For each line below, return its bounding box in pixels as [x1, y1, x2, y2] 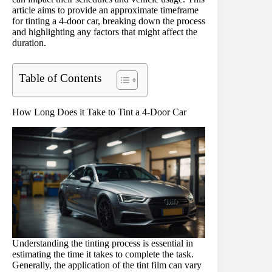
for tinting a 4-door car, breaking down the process [12, 15, 205, 26]
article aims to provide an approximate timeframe [12, 4, 199, 15]
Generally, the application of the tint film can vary [12, 259, 202, 270]
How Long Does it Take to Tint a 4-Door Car [12, 106, 186, 117]
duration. [12, 37, 46, 48]
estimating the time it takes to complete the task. [12, 248, 194, 259]
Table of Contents [19, 71, 101, 84]
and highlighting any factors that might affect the [12, 26, 197, 37]
